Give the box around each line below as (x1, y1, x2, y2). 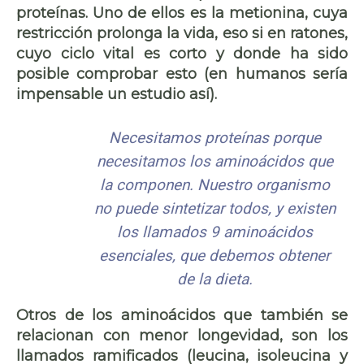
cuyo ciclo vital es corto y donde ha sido (16, 44, 348, 63)
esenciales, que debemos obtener (99, 245, 330, 265)
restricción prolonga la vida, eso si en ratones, (16, 24, 348, 42)
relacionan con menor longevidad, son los (16, 326, 348, 344)
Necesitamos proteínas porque (108, 128, 321, 147)
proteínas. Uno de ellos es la (16, 3, 229, 22)
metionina (228, 3, 305, 22)
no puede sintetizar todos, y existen (93, 198, 336, 218)
